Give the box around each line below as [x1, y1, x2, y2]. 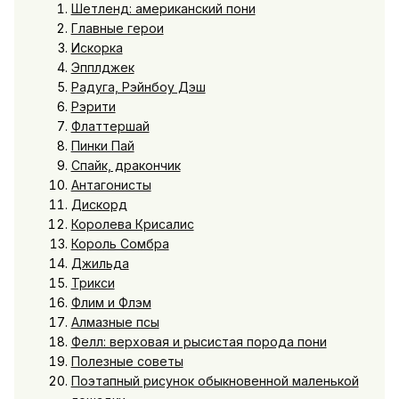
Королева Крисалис [70, 216, 194, 232]
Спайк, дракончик [70, 157, 181, 173]
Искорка [70, 39, 123, 55]
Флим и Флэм [70, 294, 151, 310]
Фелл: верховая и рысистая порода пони [70, 333, 327, 349]
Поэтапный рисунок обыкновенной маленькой [70, 372, 359, 388]
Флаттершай [70, 118, 150, 134]
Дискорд [70, 196, 127, 212]
